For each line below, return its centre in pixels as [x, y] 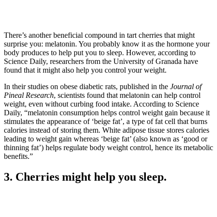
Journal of [186, 86]
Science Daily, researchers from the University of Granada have [101, 61]
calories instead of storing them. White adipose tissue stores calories [107, 130]
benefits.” [18, 156]
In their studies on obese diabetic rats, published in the [87, 86]
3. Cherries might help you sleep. [85, 177]
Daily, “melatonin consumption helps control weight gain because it [107, 112]
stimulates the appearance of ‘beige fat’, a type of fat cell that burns [106, 121]
